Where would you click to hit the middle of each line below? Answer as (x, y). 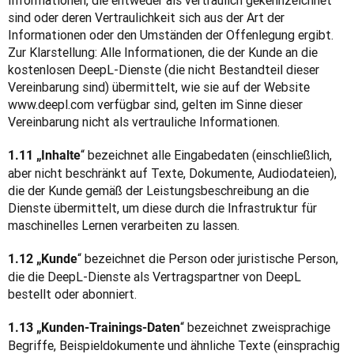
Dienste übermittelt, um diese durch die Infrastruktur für (162, 208)
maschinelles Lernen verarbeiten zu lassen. (124, 225)
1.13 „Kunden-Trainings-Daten (94, 328)
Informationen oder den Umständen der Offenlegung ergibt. (171, 35)
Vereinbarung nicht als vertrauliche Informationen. (144, 122)
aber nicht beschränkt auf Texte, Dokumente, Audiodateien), (172, 173)
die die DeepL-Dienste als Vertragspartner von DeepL (154, 277)
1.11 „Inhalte (44, 155)
